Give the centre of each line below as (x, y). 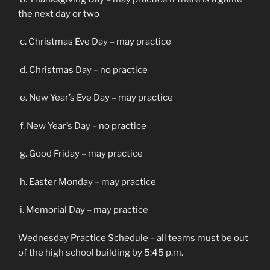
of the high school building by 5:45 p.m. (101, 252)
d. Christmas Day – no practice (83, 70)
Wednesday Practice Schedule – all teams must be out (133, 238)
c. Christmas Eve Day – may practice (95, 42)
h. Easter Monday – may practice (87, 182)
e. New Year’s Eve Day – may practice (96, 98)
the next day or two (59, 14)
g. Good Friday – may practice (80, 154)
